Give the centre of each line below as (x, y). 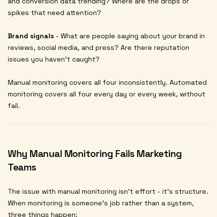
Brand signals (31, 36)
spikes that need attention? (54, 12)
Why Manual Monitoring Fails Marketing (95, 153)
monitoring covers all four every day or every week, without (107, 94)
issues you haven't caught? (54, 59)
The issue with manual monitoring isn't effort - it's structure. (108, 191)
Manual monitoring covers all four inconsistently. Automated (107, 82)
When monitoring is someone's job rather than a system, (101, 203)
